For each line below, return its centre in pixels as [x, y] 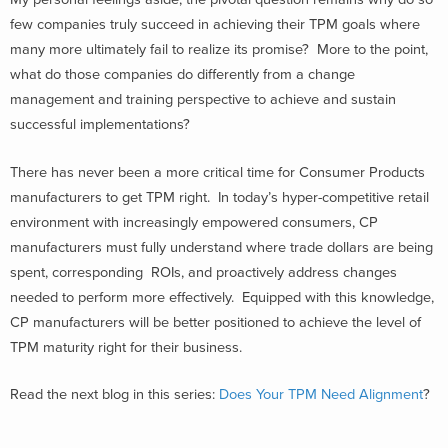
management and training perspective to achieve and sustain [203, 99]
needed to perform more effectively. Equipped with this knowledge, [222, 297]
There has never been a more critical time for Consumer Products [217, 172]
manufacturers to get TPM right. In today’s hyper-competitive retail [219, 197]
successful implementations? [100, 124]
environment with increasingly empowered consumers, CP [194, 222]
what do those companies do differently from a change [182, 74]
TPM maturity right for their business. [126, 347]
